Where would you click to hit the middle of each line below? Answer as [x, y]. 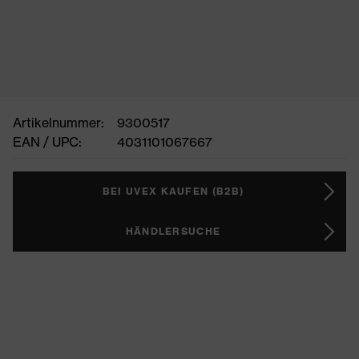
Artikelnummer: [58, 123]
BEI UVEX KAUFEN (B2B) [173, 191]
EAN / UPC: [47, 142]
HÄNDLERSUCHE [173, 231]
